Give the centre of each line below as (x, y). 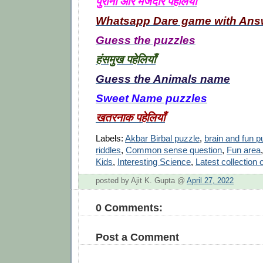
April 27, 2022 (210, 181)
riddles (108, 150)
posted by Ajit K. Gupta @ (141, 181)
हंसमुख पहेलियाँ (126, 59)
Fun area (244, 150)
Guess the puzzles (146, 40)
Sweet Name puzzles (151, 98)
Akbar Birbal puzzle (162, 138)
